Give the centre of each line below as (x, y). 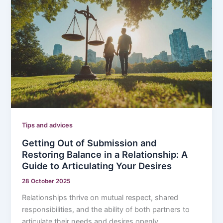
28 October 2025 (46, 181)
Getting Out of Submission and (89, 143)
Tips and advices (48, 125)
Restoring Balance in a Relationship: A (105, 154)
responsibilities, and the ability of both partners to (106, 209)
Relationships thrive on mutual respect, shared (100, 197)
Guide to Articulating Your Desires (97, 166)
